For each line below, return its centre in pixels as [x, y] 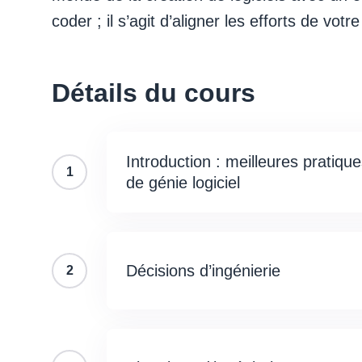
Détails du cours [154, 93]
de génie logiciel [183, 183]
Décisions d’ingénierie [203, 271]
